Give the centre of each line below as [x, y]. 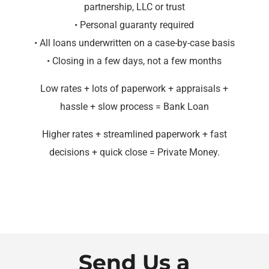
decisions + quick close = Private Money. [134, 152]
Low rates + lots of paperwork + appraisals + [134, 88]
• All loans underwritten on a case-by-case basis [134, 43]
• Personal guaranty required [134, 25]
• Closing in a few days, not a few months [134, 61]
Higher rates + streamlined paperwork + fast [134, 134]
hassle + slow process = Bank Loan [134, 106]
